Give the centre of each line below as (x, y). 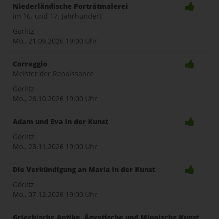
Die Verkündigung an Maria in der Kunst (84, 169)
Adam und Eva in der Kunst (60, 121)
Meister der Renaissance (53, 74)
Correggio (30, 64)
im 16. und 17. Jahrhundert (57, 16)
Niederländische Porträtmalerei (70, 6)
